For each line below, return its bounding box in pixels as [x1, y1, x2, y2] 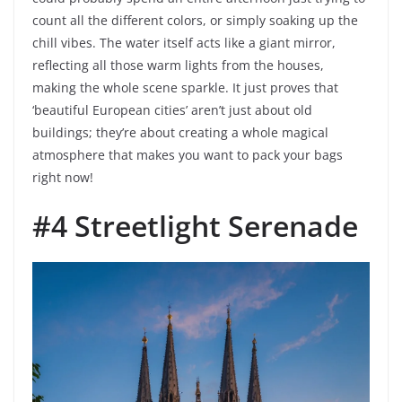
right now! [32, 169, 93, 187]
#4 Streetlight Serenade [32, 206, 358, 246]
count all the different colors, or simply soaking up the [32, 12, 358, 30]
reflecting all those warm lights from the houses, [32, 57, 324, 74]
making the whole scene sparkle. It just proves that [32, 79, 338, 97]
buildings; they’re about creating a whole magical [32, 124, 328, 142]
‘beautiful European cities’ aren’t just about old [32, 101, 312, 119]
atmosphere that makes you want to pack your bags [32, 146, 343, 164]
